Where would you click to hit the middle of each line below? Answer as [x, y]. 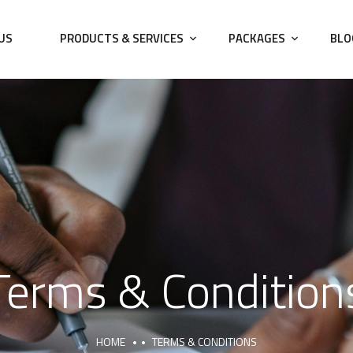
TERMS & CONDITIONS [204, 342]
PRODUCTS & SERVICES [121, 38]
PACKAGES [256, 38]
